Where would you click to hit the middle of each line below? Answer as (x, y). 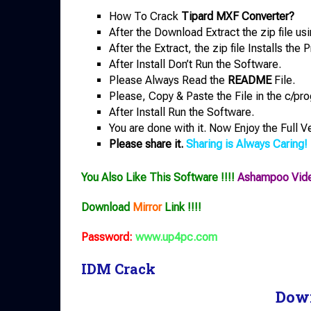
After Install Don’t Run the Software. (195, 64)
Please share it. (148, 144)
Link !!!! (182, 207)
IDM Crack (118, 268)
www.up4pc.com (176, 237)
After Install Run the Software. (182, 112)
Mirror (147, 207)
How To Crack (145, 16)
